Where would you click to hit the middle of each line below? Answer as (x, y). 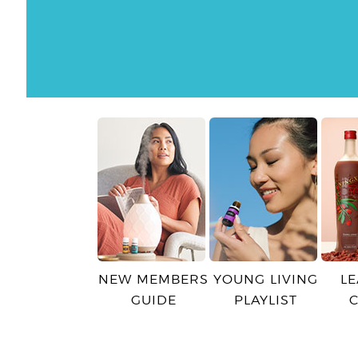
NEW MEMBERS (153, 280)
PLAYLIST (265, 300)
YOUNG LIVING (265, 280)
